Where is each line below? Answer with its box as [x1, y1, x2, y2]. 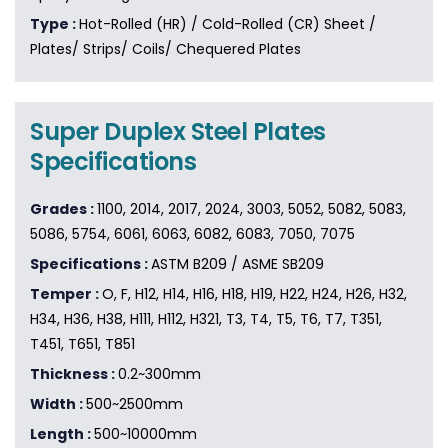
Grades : [30, 199, 97, 220]
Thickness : [30, 364, 118, 385]
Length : [30, 424, 94, 445]
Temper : [30, 284, 102, 305]
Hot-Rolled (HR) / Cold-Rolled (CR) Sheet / [79, 14, 376, 35]
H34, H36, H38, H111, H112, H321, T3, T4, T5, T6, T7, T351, [30, 309, 382, 330]
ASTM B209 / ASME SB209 [151, 254, 324, 275]
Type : [30, 14, 79, 35]
